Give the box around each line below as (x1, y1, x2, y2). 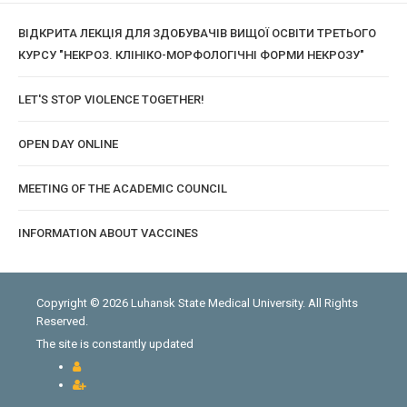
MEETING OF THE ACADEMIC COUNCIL (18, 182, 227, 195)
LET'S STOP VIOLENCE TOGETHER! (18, 93, 204, 106)
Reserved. (36, 314, 88, 328)
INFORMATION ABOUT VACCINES (18, 226, 198, 240)
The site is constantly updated (36, 337, 194, 351)
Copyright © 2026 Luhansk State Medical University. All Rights (36, 296, 358, 310)
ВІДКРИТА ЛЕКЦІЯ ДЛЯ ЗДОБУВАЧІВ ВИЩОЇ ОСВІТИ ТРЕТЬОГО (18, 26, 376, 40)
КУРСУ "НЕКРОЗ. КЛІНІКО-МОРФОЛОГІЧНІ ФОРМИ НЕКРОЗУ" (18, 48, 364, 62)
